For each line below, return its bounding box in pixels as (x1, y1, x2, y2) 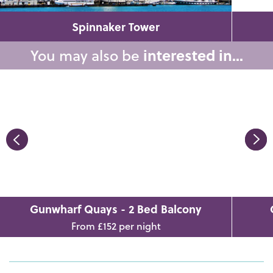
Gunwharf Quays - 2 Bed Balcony (30, 200, 202, 217)
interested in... (143, 44, 243, 66)
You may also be (30, 44, 143, 66)
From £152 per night (71, 218, 161, 233)
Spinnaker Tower (72, 18, 160, 35)
